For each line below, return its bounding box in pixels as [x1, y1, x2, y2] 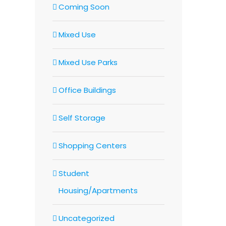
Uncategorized [58, 212, 115, 223]
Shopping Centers [58, 140, 127, 151]
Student [58, 167, 89, 179]
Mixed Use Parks [58, 56, 118, 68]
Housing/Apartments [58, 185, 138, 196]
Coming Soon [58, 1, 109, 12]
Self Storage [58, 112, 105, 123]
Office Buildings [58, 84, 116, 95]
